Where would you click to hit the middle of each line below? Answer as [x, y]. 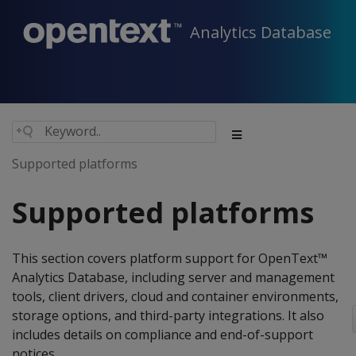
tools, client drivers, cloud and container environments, [175, 296]
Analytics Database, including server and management [173, 277]
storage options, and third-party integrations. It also [168, 315]
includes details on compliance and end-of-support [163, 335]
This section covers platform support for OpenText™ [170, 258]
